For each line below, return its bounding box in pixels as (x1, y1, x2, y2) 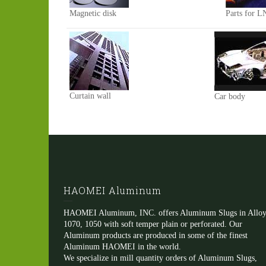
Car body (214, 92, 245, 101)
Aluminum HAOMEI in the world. (64, 242, 181, 251)
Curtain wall (69, 91, 111, 100)
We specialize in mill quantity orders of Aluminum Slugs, (64, 254, 257, 262)
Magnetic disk (69, 9, 116, 18)
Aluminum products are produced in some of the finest (64, 231, 248, 240)
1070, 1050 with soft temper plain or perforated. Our (64, 220, 242, 229)
